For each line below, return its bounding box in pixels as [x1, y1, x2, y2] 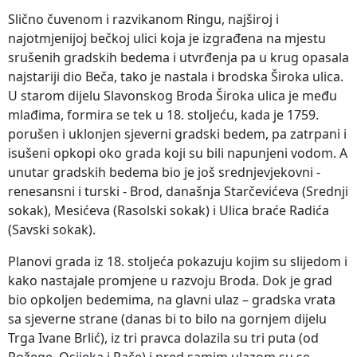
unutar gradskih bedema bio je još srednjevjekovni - [8, 163, 320, 181]
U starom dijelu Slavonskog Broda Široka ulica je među [8, 86, 337, 104]
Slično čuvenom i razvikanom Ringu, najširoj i [8, 10, 279, 28]
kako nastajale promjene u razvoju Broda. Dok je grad [8, 271, 332, 289]
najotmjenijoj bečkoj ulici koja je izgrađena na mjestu [8, 29, 326, 47]
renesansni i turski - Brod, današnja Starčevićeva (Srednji [8, 182, 348, 200]
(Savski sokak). [8, 220, 96, 238]
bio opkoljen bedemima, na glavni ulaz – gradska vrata [8, 290, 335, 308]
